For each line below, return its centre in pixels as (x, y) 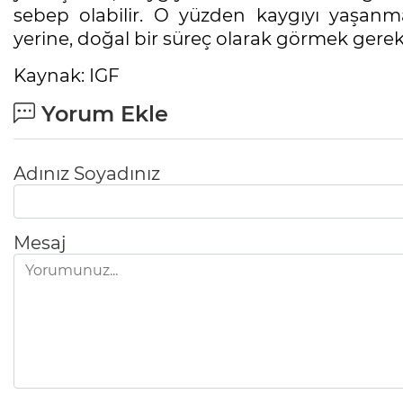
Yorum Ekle (102, 114)
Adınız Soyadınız (87, 174)
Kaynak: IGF (67, 76)
